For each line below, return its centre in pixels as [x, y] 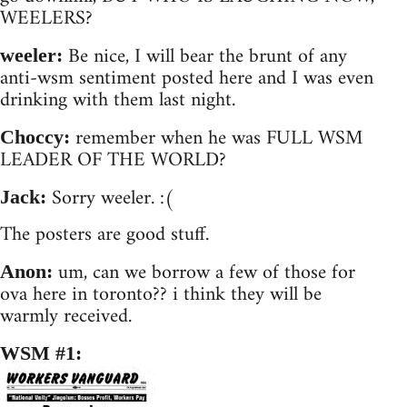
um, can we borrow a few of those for [204, 273]
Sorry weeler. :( [110, 198]
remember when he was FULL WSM [216, 138]
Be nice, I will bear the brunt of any [205, 56]
